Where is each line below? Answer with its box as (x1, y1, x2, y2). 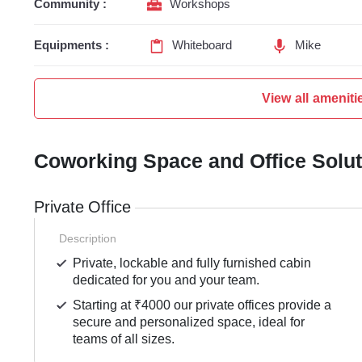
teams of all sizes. (73, 330, 175, 348)
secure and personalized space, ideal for (73, 314, 305, 331)
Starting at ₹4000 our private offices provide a (73, 297, 332, 314)
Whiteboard (172, 37, 232, 54)
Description (59, 231, 116, 246)
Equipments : (34, 37, 109, 54)
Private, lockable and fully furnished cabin (73, 255, 312, 272)
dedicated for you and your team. (73, 271, 260, 289)
